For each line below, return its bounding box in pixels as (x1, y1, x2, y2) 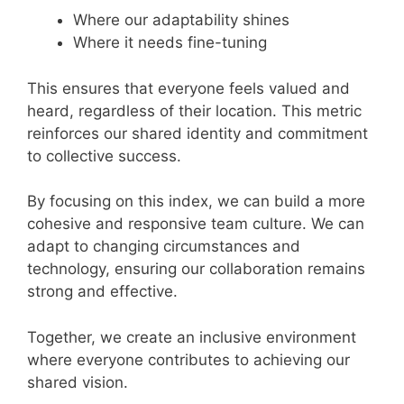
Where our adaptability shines (73, 11, 289, 29)
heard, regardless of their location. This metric (27, 101, 362, 120)
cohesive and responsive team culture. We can (27, 215, 364, 233)
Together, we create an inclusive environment (27, 327, 356, 346)
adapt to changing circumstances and (27, 237, 300, 255)
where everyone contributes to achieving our (27, 350, 350, 369)
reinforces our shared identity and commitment (27, 124, 368, 142)
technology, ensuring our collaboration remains (27, 260, 365, 278)
